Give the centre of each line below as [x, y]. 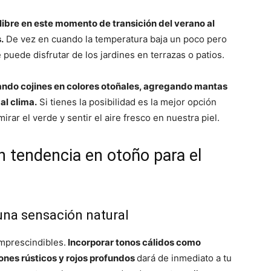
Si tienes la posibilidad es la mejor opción [127, 102]
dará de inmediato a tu [184, 258]
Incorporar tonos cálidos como [133, 242]
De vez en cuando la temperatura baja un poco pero [115, 39]
